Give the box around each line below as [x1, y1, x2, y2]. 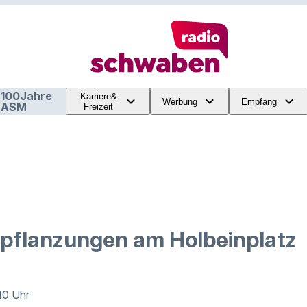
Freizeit [84, 101, 114, 112]
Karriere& [79, 91, 117, 101]
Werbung [162, 96, 197, 107]
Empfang [241, 96, 277, 107]
